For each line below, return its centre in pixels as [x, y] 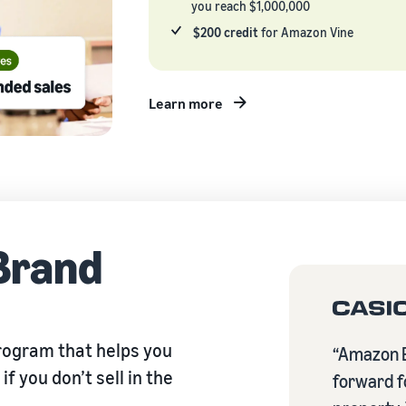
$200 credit [226, 32]
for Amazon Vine [306, 32]
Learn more [186, 103]
